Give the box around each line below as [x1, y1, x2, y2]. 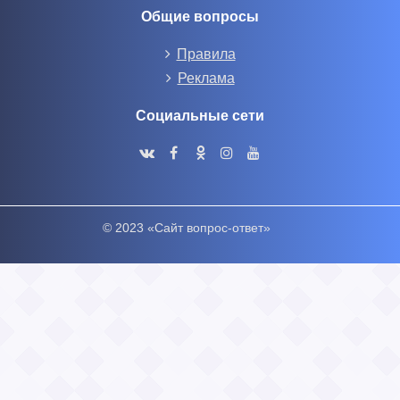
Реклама [177, 71, 235, 86]
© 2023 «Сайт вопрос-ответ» [103, 221, 271, 235]
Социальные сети [136, 108, 264, 123]
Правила [176, 46, 236, 62]
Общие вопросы [141, 9, 259, 24]
